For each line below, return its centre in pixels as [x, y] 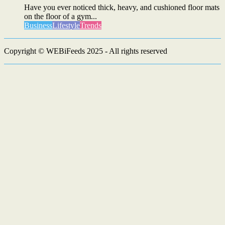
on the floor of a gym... [61, 17]
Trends [91, 26]
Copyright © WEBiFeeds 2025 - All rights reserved [86, 51]
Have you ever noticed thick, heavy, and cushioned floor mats [122, 8]
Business [38, 26]
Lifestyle [66, 26]
